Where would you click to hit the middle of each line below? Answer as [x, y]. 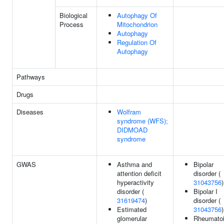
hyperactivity [135, 182]
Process [71, 24]
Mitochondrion [137, 24]
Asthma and [134, 164]
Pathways [31, 77]
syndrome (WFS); [142, 121]
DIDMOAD [132, 130]
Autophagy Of [137, 15]
